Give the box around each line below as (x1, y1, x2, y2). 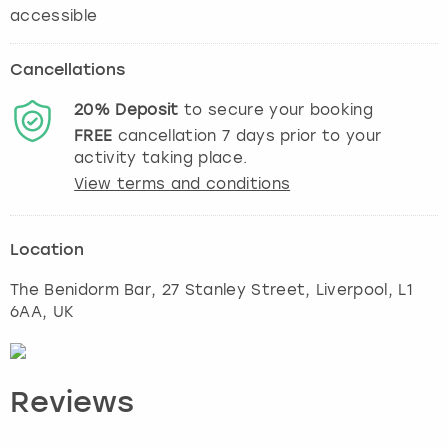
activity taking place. (74, 148, 248, 167)
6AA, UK (10, 302, 75, 321)
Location (10, 242, 84, 259)
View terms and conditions (74, 174, 291, 193)
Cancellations (10, 62, 125, 79)
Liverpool (315, 280, 388, 299)
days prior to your (230, 126, 382, 145)
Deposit (115, 100, 179, 119)
